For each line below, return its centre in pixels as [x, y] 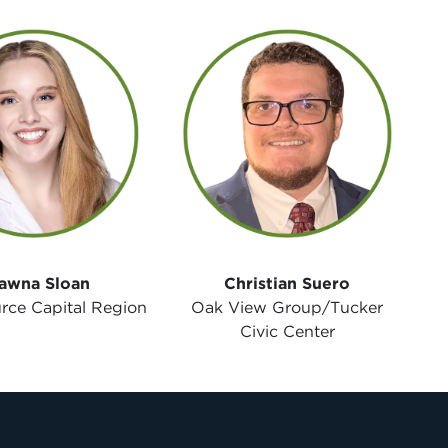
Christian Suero [287, 283]
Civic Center [287, 331]
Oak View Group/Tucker [287, 307]
